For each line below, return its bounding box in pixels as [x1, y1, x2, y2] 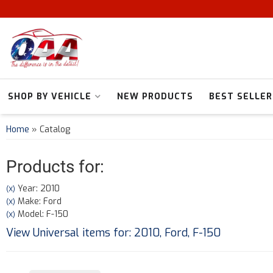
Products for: [6, 157, 104, 177]
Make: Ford [15, 196, 62, 207]
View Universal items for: [6, 225, 134, 240]
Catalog [40, 124, 70, 135]
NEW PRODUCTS [117, 91, 193, 102]
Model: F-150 [15, 208, 68, 220]
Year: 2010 [15, 183, 60, 194]
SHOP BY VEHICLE [8, 91, 91, 102]
